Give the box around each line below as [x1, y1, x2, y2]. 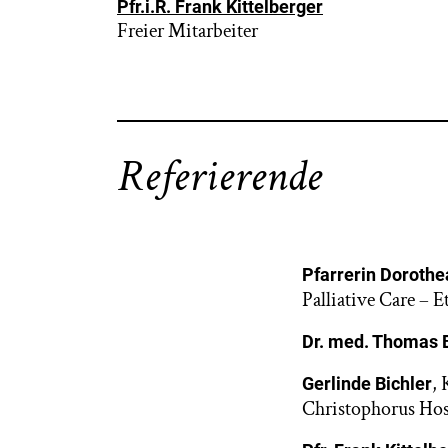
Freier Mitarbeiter [117, 18, 258, 44]
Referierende [117, 147, 322, 206]
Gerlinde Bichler [302, 373, 432, 394]
